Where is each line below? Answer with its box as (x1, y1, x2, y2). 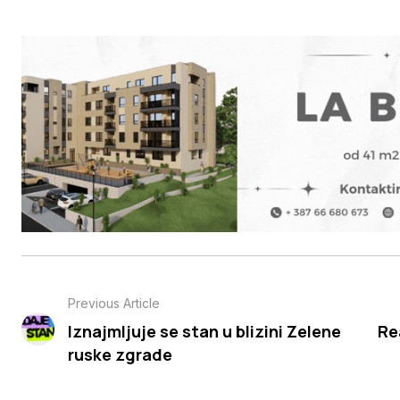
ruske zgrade (68, 344, 173, 366)
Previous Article (68, 296, 161, 312)
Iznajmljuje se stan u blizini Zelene (68, 321, 342, 343)
